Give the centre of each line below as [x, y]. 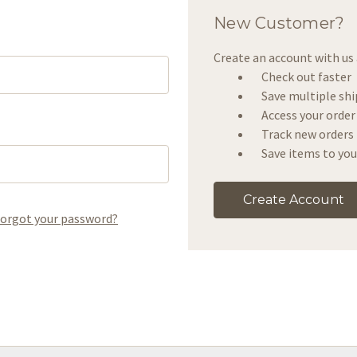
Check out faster [306, 76]
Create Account [294, 200]
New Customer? [279, 23]
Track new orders [308, 134]
